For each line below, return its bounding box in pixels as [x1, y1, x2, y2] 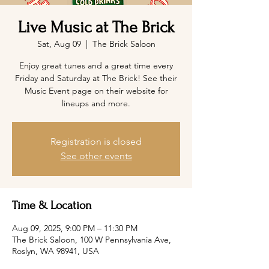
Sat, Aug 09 [37, 38, 81, 49]
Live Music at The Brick [17, 18, 175, 37]
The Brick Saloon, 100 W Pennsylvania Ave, [12, 234, 171, 245]
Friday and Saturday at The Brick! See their [15, 73, 177, 83]
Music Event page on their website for [24, 85, 168, 96]
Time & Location [12, 199, 92, 212]
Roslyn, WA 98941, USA [12, 246, 99, 256]
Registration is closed [50, 136, 142, 147]
